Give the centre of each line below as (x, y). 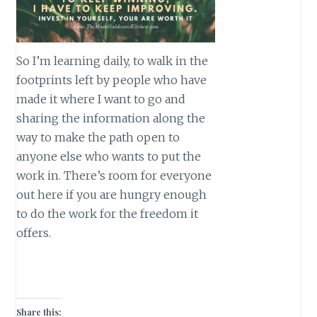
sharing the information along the (111, 118)
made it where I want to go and (101, 99)
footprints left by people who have (112, 80)
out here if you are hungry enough (112, 194)
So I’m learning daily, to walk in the (113, 60)
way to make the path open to (98, 137)
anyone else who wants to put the (109, 156)
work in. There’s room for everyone (114, 175)
